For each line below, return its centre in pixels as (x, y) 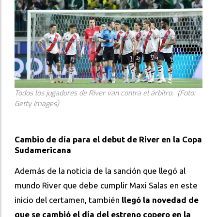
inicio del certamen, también (68, 200)
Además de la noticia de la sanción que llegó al (100, 170)
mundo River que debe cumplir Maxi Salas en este (106, 185)
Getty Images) (37, 104)
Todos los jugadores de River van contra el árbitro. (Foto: (105, 93)
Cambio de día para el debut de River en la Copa (108, 139)
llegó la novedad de (160, 200)
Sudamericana (43, 150)
